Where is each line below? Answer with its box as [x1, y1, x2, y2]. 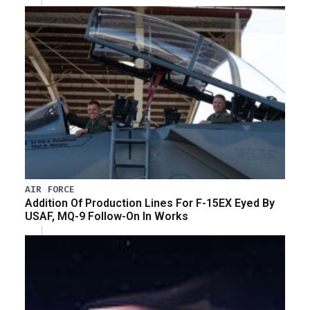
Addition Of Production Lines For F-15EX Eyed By [25, 196, 275, 210]
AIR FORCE [25, 183, 75, 196]
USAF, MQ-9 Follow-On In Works [25, 209, 188, 223]
